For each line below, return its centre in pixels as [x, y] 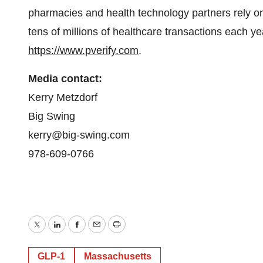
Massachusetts [118, 256]
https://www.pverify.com [83, 50]
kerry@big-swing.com [79, 135]
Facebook [99, 233]
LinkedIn [76, 233]
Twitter [52, 233]
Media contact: [65, 79]
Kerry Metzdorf [63, 97]
